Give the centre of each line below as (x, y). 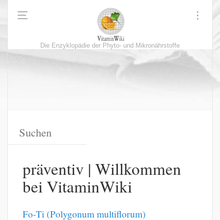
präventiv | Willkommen (102, 168)
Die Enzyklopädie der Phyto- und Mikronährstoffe (110, 46)
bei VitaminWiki (77, 186)
